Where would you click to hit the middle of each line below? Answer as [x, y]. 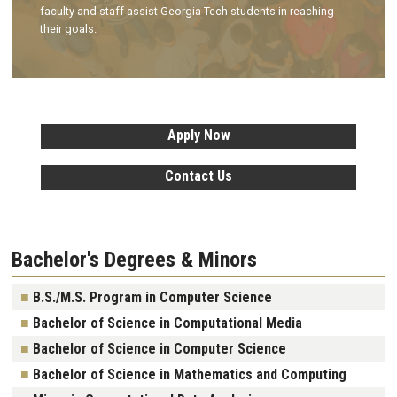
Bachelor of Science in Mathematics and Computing [190, 374]
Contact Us [198, 176]
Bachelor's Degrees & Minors [134, 260]
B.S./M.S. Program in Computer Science [152, 297]
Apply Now [198, 135]
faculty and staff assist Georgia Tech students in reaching [187, 11]
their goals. [68, 29]
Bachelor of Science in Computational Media [167, 323]
